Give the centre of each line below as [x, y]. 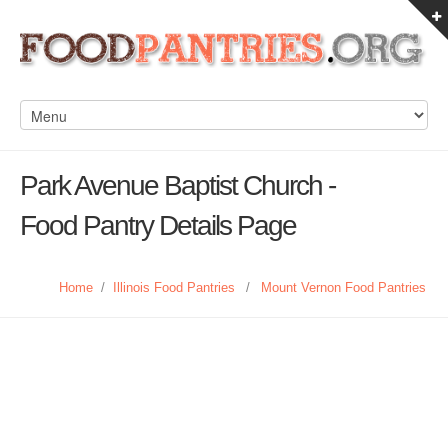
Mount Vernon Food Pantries [343, 287]
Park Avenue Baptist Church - [177, 185]
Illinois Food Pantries [174, 287]
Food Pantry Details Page [158, 225]
